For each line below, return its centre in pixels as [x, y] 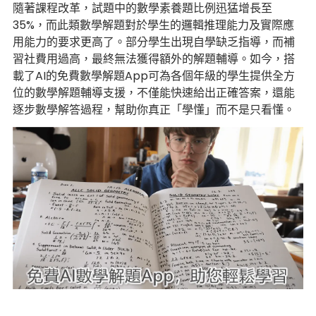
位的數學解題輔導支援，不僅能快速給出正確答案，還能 [154, 93]
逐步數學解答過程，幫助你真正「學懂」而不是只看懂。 [154, 110]
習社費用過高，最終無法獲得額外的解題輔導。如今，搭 [154, 59]
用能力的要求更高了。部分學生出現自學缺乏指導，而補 [154, 42]
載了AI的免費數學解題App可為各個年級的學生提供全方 [154, 76]
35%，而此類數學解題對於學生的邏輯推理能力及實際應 [153, 25]
